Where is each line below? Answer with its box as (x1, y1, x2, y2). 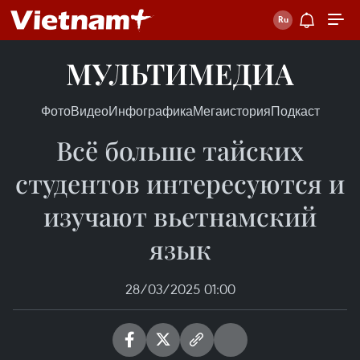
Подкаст (270, 103, 320, 119)
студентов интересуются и (15, 166, 345, 200)
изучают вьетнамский (43, 198, 317, 233)
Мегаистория (192, 103, 271, 119)
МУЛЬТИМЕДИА (66, 54, 294, 92)
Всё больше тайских (56, 133, 304, 167)
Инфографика (108, 103, 193, 119)
